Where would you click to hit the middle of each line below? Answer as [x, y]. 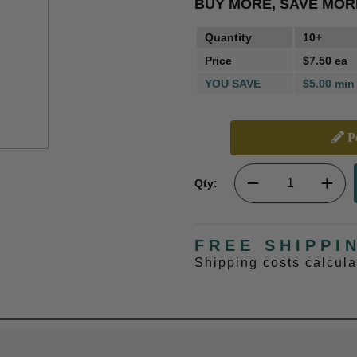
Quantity [228, 37]
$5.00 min [329, 84]
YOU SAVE [233, 84]
